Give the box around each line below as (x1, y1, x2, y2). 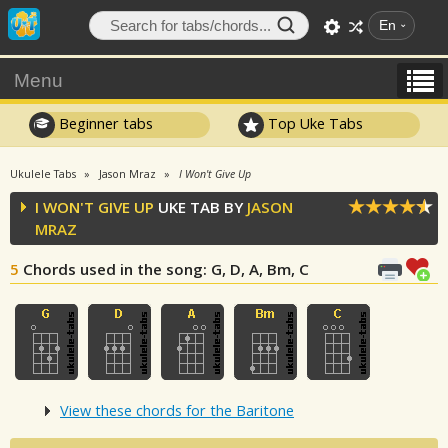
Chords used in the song (23, 259, 203, 279)
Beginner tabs (54, 113, 153, 133)
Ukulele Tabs (10, 167, 76, 181)
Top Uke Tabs (264, 113, 364, 133)
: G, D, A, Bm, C (203, 259, 309, 279)
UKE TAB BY (154, 197, 247, 217)
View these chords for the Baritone (60, 401, 294, 421)
